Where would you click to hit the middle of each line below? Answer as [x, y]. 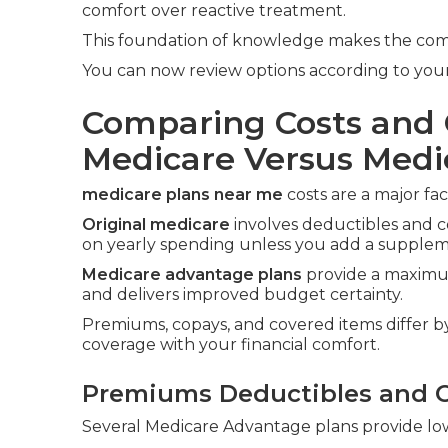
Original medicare [156, 224]
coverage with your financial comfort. [231, 344]
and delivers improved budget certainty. [242, 294]
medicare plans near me [182, 194]
